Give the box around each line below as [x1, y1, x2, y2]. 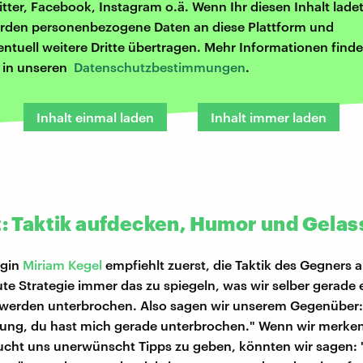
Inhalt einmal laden [36, 109, 154, 126]
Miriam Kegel [23, 257, 102, 273]
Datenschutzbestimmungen [74, 59, 246, 75]
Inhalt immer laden [211, 109, 327, 126]
